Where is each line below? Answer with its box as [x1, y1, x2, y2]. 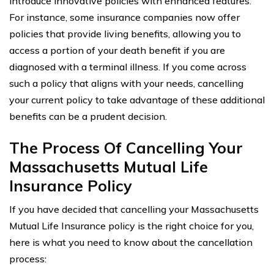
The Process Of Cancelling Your [9, 138, 243, 157]
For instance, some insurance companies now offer [9, 10, 240, 23]
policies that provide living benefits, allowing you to [9, 27, 241, 40]
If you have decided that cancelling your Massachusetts [9, 202, 259, 215]
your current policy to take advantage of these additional [9, 93, 265, 106]
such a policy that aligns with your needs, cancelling [9, 76, 243, 89]
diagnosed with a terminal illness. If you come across [9, 60, 246, 73]
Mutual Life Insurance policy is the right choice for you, [9, 219, 254, 232]
